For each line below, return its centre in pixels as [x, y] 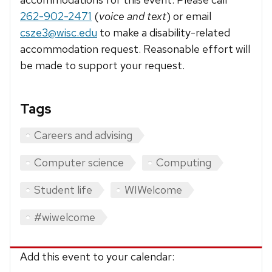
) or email [189, 16]
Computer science [79, 162]
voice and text [133, 16]
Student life [63, 189]
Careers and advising [83, 135]
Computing [184, 162]
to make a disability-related [164, 33]
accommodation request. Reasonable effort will [135, 49]
